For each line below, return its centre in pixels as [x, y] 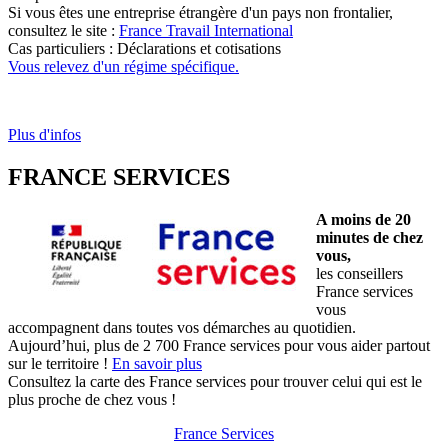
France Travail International [206, 30]
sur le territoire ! [60, 363]
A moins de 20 [363, 219]
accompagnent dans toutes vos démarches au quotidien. [182, 327]
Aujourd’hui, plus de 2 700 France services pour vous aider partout [219, 345]
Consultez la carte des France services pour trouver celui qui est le [215, 381]
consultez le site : [63, 30]
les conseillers [359, 273]
